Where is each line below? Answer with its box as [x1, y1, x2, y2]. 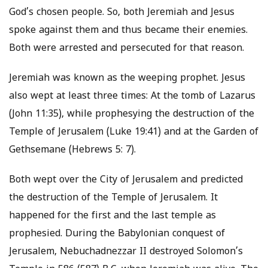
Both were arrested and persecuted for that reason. [9, 42, 244, 55]
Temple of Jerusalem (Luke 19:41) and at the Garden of [9, 126, 258, 139]
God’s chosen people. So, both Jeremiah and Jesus [9, 7, 234, 19]
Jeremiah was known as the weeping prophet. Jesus [9, 72, 245, 85]
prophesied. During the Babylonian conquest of [9, 228, 225, 240]
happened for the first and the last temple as [9, 210, 216, 223]
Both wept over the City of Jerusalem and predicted [9, 174, 243, 187]
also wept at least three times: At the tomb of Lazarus [9, 90, 255, 103]
